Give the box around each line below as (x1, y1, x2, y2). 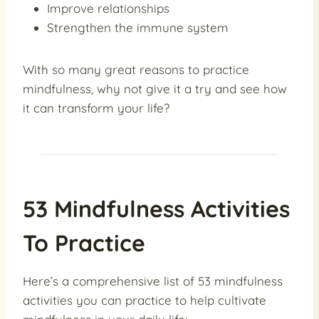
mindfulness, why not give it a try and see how (23, 80, 287, 96)
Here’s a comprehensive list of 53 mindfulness (23, 273, 283, 288)
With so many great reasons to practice (23, 61, 249, 77)
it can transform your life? (23, 100, 169, 115)
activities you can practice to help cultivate (23, 292, 266, 308)
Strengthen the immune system (47, 19, 229, 35)
